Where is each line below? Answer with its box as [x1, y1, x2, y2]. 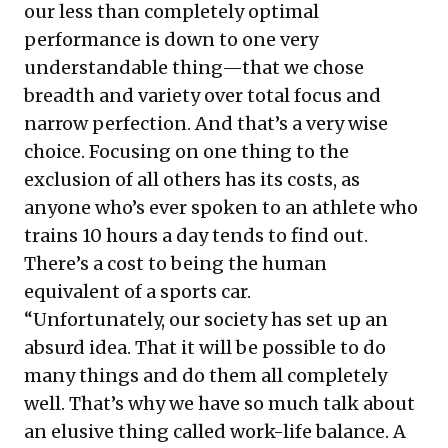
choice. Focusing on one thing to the [24, 139, 349, 163]
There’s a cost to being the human [24, 251, 327, 275]
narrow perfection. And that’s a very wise [24, 111, 388, 135]
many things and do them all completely [24, 363, 387, 387]
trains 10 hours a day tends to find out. [24, 223, 368, 247]
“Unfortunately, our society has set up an [24, 307, 388, 331]
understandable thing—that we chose [24, 55, 364, 79]
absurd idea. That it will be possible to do [24, 335, 386, 359]
